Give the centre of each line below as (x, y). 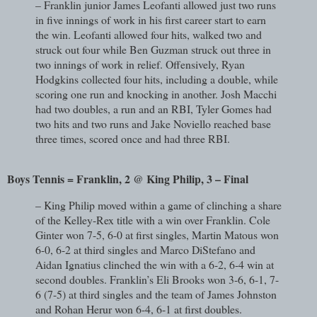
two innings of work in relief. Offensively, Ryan (140, 64)
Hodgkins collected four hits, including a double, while (157, 79)
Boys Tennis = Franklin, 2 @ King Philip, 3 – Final (128, 179)
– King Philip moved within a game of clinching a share (158, 205)
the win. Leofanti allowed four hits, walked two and (149, 34)
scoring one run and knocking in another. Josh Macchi (156, 93)
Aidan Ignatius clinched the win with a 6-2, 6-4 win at (155, 265)
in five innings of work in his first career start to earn (151, 19)
